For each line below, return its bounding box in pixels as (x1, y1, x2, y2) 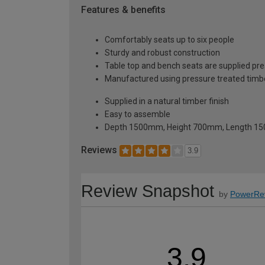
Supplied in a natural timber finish (105, 96, 229, 106)
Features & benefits (81, 4, 166, 16)
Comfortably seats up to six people (105, 35, 234, 45)
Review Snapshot (81, 181, 214, 201)
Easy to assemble (105, 109, 170, 119)
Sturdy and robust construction (105, 48, 220, 58)
